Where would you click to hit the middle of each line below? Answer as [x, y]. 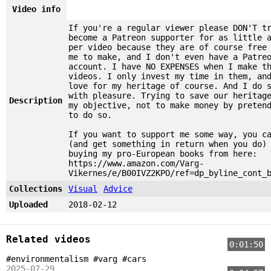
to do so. [90, 115]
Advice [118, 188]
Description [36, 100]
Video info [36, 9]
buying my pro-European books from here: [163, 153]
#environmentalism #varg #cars [76, 259]
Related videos [48, 239]
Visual [83, 188]
